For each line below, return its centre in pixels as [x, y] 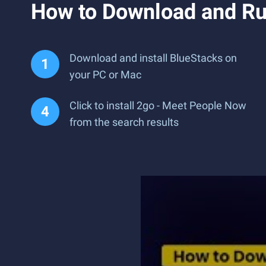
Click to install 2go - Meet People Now [158, 105]
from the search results [124, 122]
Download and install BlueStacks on [153, 58]
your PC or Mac [105, 75]
